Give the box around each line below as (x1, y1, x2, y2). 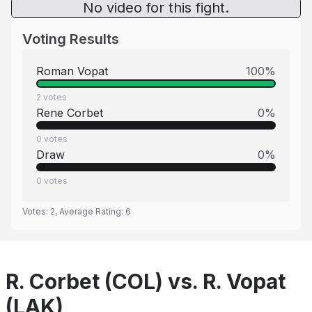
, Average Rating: (55, 206, 125, 217)
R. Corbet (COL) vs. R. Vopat (6, 269, 286, 294)
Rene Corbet (36, 106, 103, 120)
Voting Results (22, 31, 119, 47)
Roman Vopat (36, 64, 108, 78)
